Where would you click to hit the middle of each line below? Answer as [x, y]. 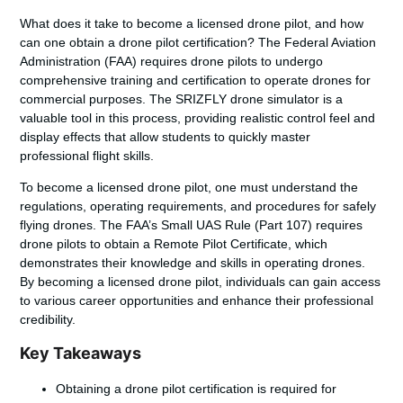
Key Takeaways [81, 354]
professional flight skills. [87, 155]
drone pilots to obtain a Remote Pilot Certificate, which [174, 244]
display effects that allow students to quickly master [166, 136]
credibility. [48, 320]
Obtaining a [91, 389]
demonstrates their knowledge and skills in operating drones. [193, 263]
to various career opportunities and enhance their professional [197, 301]
